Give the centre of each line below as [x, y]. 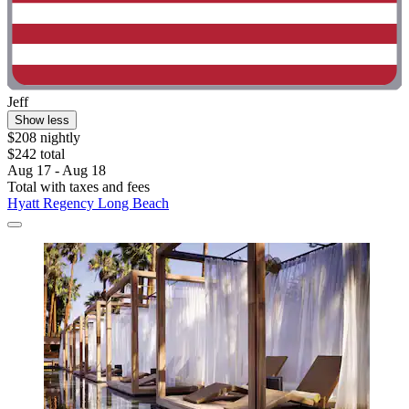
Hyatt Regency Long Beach [88, 203]
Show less [42, 120]
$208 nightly [44, 137]
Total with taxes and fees [79, 186]
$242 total [36, 153]
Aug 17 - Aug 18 [57, 170]
